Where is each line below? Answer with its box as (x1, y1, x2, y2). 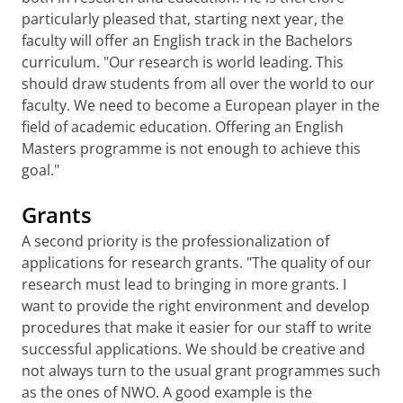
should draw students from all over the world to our (22, 74, 374, 94)
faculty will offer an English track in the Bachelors (22, 31, 353, 50)
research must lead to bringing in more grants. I (22, 274, 346, 294)
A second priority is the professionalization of (22, 231, 329, 251)
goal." (22, 160, 59, 180)
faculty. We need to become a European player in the (22, 95, 380, 115)
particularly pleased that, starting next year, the (22, 9, 344, 29)
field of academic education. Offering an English (22, 117, 344, 137)
